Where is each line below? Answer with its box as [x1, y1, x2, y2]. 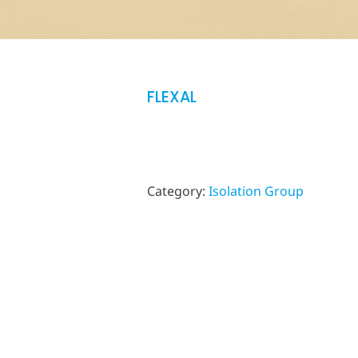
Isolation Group [209, 182, 304, 200]
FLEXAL [147, 86, 197, 108]
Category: [147, 182, 209, 200]
